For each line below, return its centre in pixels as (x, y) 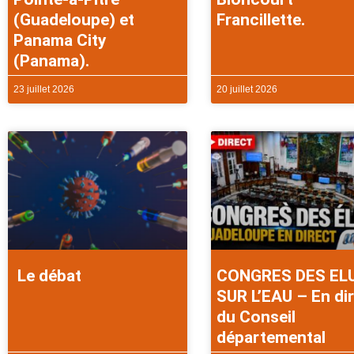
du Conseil (256, 316)
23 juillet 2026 (44, 90)
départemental (271, 337)
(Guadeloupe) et (74, 20)
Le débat (47, 275)
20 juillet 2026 (247, 90)
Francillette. (262, 20)
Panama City (60, 41)
